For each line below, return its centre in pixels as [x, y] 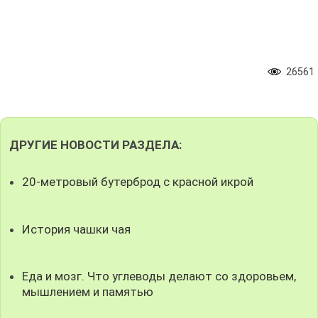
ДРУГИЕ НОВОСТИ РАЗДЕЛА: [95, 145]
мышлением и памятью [88, 291]
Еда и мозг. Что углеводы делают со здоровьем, [159, 276]
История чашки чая [77, 229]
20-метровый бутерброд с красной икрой [138, 182]
